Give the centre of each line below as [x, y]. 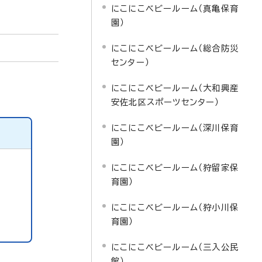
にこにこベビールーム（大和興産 [175, 88]
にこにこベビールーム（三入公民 [175, 247]
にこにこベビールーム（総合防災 [175, 48]
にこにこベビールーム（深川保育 [175, 128]
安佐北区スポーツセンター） [166, 102]
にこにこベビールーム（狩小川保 [175, 207]
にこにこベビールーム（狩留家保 [175, 168]
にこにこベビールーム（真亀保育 [175, 8]
